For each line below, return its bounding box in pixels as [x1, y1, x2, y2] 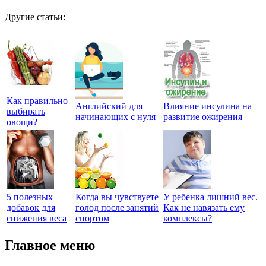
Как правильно [7, 95, 68, 106]
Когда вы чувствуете [75, 191, 159, 202]
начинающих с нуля [75, 111, 156, 122]
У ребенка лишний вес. [163, 191, 258, 202]
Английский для [75, 100, 142, 111]
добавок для [7, 202, 55, 213]
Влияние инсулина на [163, 100, 252, 111]
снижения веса [7, 213, 66, 223]
